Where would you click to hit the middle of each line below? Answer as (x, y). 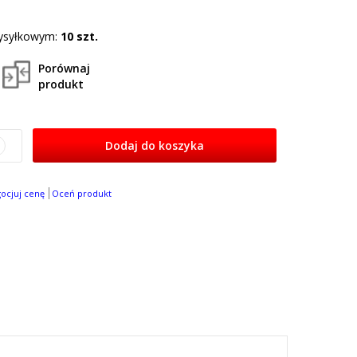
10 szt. (79, 36)
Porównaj (64, 68)
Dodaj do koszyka (154, 146)
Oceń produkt (82, 193)
